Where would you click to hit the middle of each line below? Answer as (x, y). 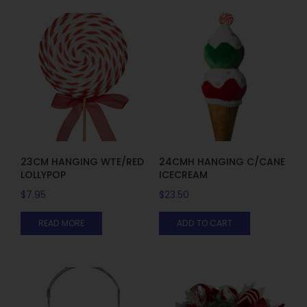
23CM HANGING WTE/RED (82, 161)
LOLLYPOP (43, 174)
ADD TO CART (204, 223)
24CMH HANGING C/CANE (222, 161)
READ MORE (61, 223)
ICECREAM (183, 174)
